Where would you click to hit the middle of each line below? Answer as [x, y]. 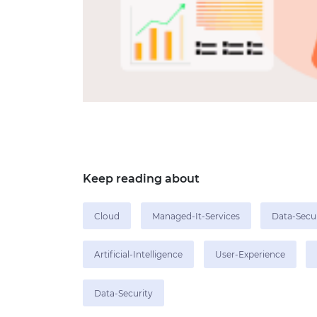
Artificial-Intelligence [138, 255]
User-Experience [250, 255]
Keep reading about [141, 178]
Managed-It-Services [196, 216]
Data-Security [123, 293]
